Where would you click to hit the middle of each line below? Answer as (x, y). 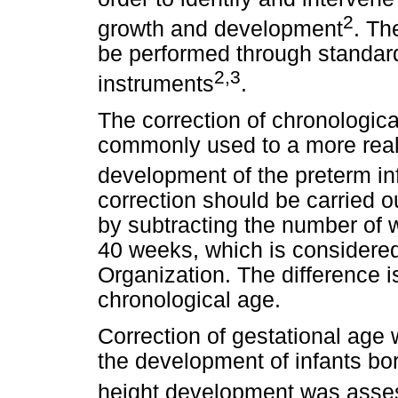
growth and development (220, 28)
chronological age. (189, 300)
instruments (156, 84)
